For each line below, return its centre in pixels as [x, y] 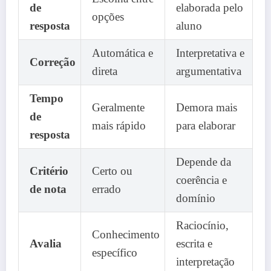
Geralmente [118, 107]
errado [106, 189]
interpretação [205, 261]
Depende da [204, 162]
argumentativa [209, 71]
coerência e [201, 180]
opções [108, 16]
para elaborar [206, 125]
